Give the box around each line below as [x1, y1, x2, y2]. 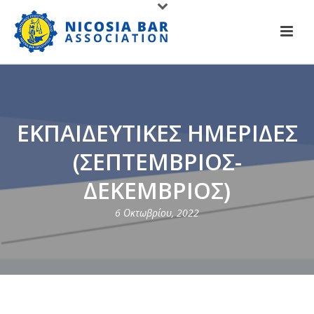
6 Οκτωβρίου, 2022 [115, 206, 199, 219]
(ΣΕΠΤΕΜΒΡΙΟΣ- [72, 146, 242, 177]
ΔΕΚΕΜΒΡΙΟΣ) [83, 175, 231, 205]
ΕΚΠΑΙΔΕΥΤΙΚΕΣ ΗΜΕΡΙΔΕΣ [16, 118, 298, 148]
